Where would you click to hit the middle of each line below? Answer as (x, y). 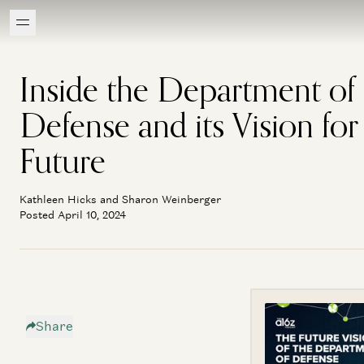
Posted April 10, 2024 (73, 215)
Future (63, 161)
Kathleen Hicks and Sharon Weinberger (120, 199)
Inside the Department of (187, 89)
